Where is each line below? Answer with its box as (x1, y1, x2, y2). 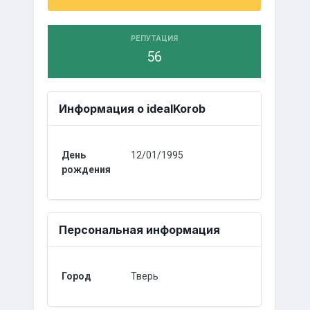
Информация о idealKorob (58, 102, 206, 116)
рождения (61, 164, 111, 175)
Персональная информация (58, 223, 220, 237)
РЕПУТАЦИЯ (130, 34, 178, 43)
